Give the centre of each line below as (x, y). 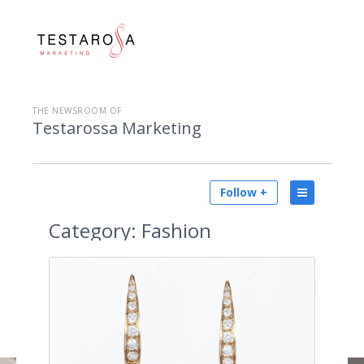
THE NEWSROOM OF (77, 110)
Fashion (174, 230)
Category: (93, 230)
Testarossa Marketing (117, 128)
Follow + (244, 192)
